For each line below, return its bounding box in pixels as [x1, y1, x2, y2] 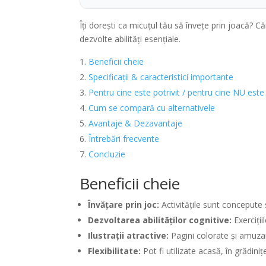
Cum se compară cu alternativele [88, 102, 216, 113]
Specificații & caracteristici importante [88, 71, 234, 83]
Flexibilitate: [88, 245, 141, 256]
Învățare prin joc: [88, 198, 160, 210]
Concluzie [88, 148, 126, 160]
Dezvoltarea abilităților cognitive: [88, 214, 232, 226]
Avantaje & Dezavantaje [88, 117, 183, 129]
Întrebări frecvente [88, 132, 160, 144]
